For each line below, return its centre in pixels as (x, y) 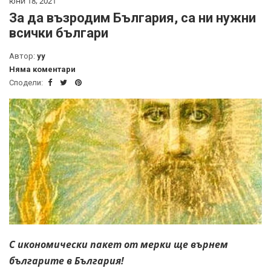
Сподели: (27, 82)
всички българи (59, 33)
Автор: (23, 56)
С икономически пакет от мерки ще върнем (119, 244)
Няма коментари (42, 69)
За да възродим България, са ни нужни (132, 18)
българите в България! (67, 260)
